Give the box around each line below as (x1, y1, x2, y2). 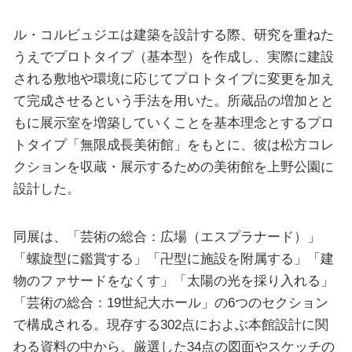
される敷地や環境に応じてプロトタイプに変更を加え (13, 70, 334, 86)
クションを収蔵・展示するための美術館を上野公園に (13, 158, 334, 174)
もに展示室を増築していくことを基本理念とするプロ (13, 114, 334, 130)
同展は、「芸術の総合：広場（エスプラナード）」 (13, 229, 321, 245)
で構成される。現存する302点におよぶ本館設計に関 (13, 317, 328, 333)
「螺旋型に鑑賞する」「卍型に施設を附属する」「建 (13, 251, 334, 267)
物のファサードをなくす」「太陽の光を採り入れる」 (13, 273, 334, 289)
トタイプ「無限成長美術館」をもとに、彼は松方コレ (13, 136, 334, 152)
